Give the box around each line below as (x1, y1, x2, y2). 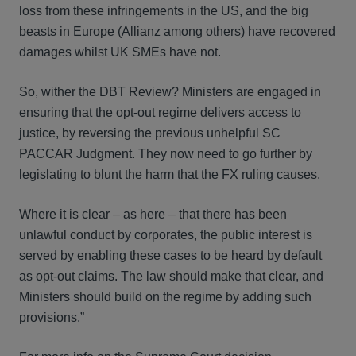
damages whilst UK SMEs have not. (19, 45, 221, 59)
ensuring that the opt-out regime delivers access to (19, 106, 301, 119)
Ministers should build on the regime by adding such (19, 290, 311, 304)
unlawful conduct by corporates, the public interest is (19, 228, 312, 242)
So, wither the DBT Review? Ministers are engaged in (19, 85, 321, 99)
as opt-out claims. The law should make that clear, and (19, 269, 323, 283)
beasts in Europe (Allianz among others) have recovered (19, 25, 335, 38)
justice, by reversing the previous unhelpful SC (19, 126, 281, 140)
